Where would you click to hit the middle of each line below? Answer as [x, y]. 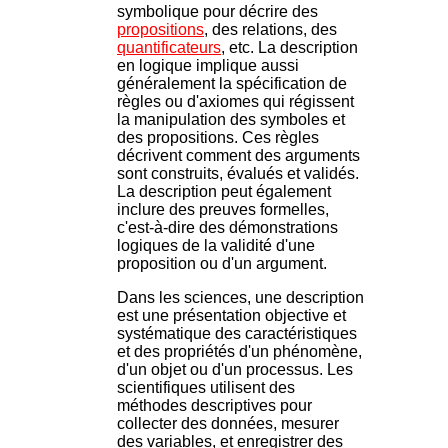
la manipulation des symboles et [231, 120]
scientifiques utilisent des [206, 388]
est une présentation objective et [231, 316]
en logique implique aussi [208, 66]
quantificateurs [169, 48]
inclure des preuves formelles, [223, 210]
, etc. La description [289, 48]
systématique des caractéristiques [237, 334]
